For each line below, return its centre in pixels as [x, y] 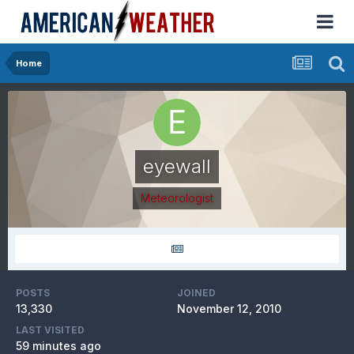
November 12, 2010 [229, 309]
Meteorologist [177, 198]
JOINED [196, 293]
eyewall [177, 166]
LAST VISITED [50, 330]
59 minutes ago [58, 346]
